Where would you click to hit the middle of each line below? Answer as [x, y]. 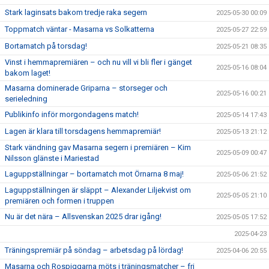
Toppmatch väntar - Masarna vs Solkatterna [80, 29]
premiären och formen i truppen [59, 201]
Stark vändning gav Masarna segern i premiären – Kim [98, 147]
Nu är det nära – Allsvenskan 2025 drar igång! [83, 216]
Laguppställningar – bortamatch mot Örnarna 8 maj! [94, 174]
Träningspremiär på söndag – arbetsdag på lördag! [94, 250]
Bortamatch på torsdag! [46, 46]
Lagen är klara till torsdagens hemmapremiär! [83, 131]
